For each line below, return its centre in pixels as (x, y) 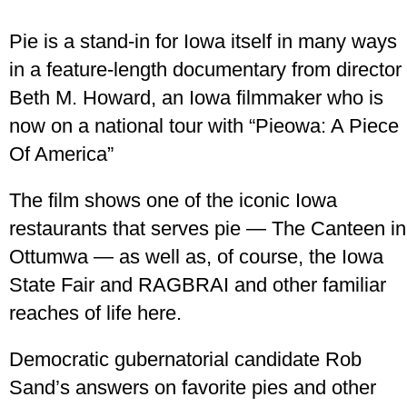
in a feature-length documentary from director (205, 69)
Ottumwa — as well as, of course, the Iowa (196, 257)
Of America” (64, 154)
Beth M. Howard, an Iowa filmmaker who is (196, 98)
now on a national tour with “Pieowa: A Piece (204, 126)
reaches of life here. (95, 313)
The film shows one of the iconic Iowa (173, 200)
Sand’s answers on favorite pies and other (193, 387)
